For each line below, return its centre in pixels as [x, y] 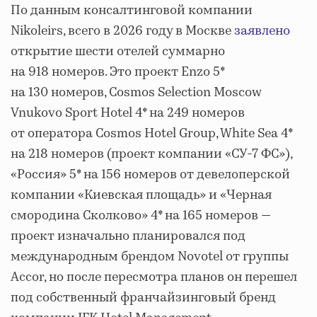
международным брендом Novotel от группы [150, 257]
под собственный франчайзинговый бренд [143, 298]
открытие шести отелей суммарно [118, 51]
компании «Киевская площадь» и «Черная [141, 195]
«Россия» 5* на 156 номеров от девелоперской [150, 174]
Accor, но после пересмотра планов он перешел [154, 277]
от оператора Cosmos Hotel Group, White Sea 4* [151, 133]
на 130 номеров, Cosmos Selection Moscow [136, 92]
